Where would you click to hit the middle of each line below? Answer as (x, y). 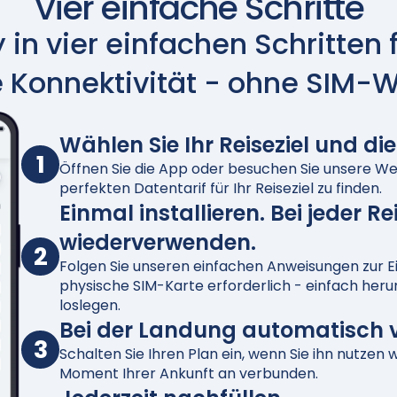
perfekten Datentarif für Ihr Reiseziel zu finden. (221, 188)
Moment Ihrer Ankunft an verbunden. (189, 373)
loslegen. (90, 305)
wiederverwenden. (158, 242)
